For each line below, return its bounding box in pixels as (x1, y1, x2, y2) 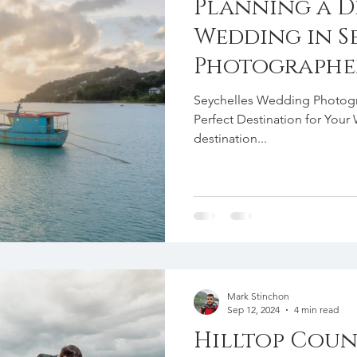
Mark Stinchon (227, 290, 289, 302)
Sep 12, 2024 (227, 304, 280, 316)
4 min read (294, 304, 339, 316)
